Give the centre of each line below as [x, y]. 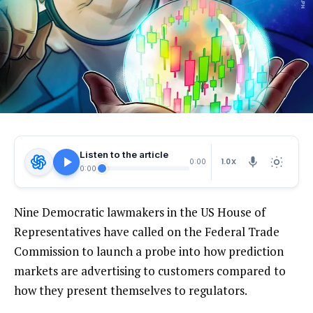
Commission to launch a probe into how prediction [149, 252]
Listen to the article [124, 155]
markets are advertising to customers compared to [150, 271]
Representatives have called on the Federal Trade [147, 232]
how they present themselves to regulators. [131, 291]
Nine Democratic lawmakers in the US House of [140, 212]
